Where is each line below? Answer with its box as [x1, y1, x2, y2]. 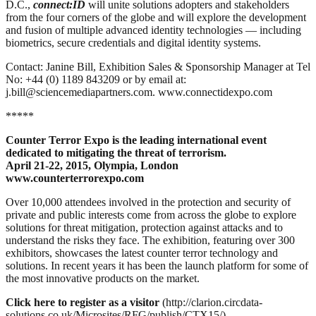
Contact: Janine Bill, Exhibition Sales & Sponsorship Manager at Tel [6, 61, 310, 73]
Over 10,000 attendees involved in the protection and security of [6, 196, 291, 209]
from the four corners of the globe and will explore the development [6, 11, 306, 24]
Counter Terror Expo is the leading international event [6, 134, 267, 147]
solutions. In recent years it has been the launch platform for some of [6, 260, 308, 272]
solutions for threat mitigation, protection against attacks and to [6, 221, 283, 234]
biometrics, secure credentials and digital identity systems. [6, 37, 261, 49]
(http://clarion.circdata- [159, 296, 262, 309]
